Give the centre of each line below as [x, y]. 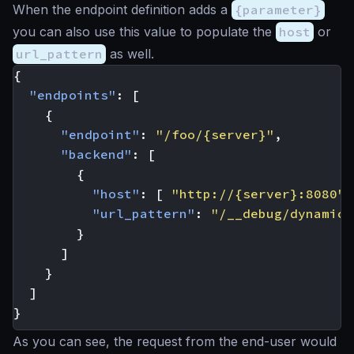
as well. [130, 54]
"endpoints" [73, 95]
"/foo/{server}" [215, 135]
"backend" [96, 154]
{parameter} [278, 10]
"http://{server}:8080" [258, 194]
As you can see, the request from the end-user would [175, 342]
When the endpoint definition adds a [122, 10]
